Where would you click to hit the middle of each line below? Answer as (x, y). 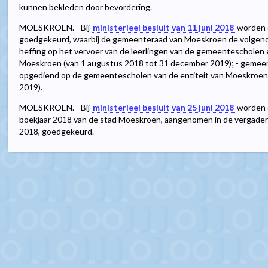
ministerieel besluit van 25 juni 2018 (163, 108)
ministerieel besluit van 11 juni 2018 (163, 28)
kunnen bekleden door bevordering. (86, 7)
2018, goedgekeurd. (57, 132)
